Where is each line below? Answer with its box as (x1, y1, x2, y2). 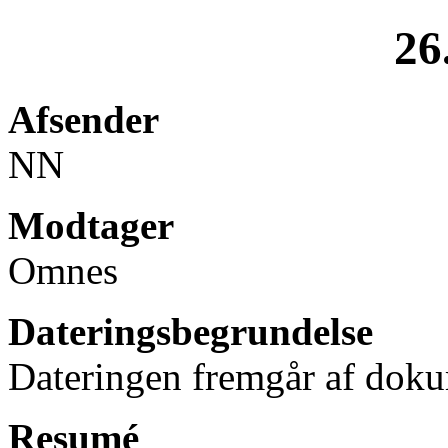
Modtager (8, 203, 174, 247)
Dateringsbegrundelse (8, 309, 373, 353)
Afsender (8, 97, 159, 141)
